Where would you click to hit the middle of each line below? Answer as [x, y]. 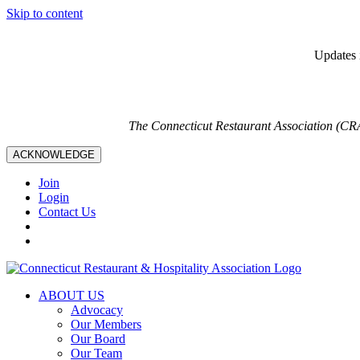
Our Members [106, 324]
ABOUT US [72, 295]
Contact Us [67, 212]
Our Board [98, 339]
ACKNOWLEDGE [54, 155]
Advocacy [97, 310]
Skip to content [45, 13]
